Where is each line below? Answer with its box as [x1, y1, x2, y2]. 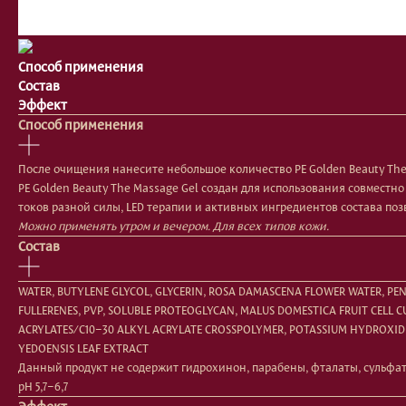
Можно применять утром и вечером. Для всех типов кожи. [18, 217, 329, 234]
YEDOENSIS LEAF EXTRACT [18, 339, 149, 356]
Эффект [18, 94, 67, 114]
